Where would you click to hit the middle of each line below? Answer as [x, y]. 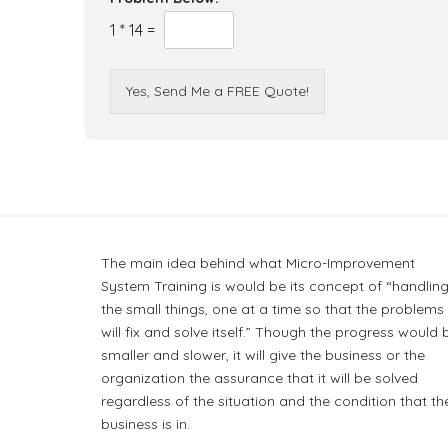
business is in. [146, 424]
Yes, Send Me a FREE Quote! [217, 91]
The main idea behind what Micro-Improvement [258, 263]
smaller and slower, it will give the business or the [263, 355]
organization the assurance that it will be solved [260, 378]
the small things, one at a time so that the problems [273, 309]
